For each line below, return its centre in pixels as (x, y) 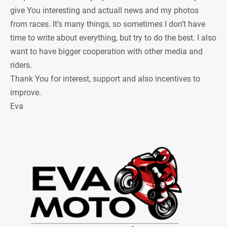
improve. (26, 92)
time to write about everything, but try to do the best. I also (113, 37)
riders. (21, 65)
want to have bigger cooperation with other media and (106, 51)
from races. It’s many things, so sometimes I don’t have (108, 24)
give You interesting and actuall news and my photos (104, 10)
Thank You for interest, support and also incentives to (105, 79)
